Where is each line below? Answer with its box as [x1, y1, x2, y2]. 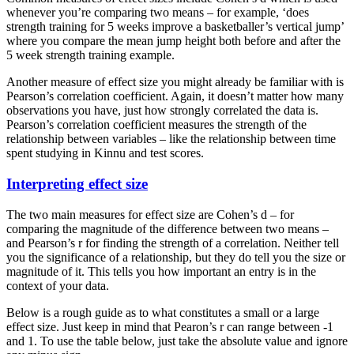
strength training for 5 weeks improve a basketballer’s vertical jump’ [6, 20, 344, 34]
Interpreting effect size [6, 175, 148, 192]
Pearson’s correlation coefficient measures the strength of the [6, 118, 307, 132]
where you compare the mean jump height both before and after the [6, 34, 341, 48]
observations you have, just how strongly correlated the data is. [6, 104, 318, 118]
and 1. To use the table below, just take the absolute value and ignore [6, 333, 348, 348]
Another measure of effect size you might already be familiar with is [6, 75, 344, 89]
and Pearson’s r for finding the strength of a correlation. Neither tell [6, 235, 339, 250]
